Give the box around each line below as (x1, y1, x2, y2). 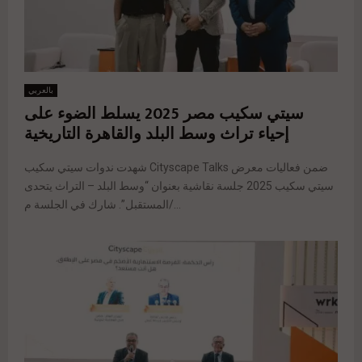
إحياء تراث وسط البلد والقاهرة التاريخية (24, 120, 289, 149)
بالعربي (28, 86, 53, 95)
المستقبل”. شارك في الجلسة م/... (169, 198, 181, 212)
